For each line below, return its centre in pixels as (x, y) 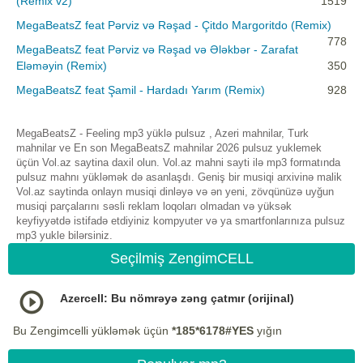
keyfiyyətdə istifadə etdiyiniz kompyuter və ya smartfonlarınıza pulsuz (181, 221)
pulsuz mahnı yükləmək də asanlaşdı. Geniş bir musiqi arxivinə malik (179, 177)
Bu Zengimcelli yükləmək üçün (92, 331)
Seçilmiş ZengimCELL (181, 259)
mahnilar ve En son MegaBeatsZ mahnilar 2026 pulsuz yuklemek (169, 148)
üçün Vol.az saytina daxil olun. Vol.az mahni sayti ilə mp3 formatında (178, 163)
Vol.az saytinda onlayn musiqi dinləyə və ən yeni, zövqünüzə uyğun (175, 192)
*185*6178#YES (213, 331)
